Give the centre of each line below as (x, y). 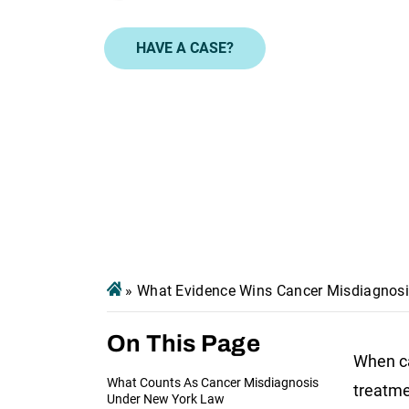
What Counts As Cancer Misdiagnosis (213, 382)
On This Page (184, 343)
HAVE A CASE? (185, 47)
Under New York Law (166, 399)
